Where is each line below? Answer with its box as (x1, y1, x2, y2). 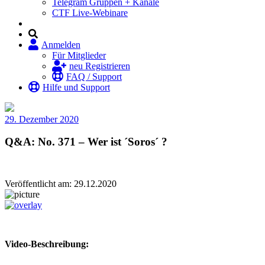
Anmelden (41, 39, 80, 50)
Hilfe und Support (42, 82, 110, 92)
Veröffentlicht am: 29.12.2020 (5, 178, 117, 189)
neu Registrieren (69, 60, 130, 71)
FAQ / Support (66, 71, 122, 82)
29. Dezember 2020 (5, 114, 79, 124)
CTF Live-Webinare (52, 7, 128, 18)
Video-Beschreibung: (5, 238, 89, 249)
